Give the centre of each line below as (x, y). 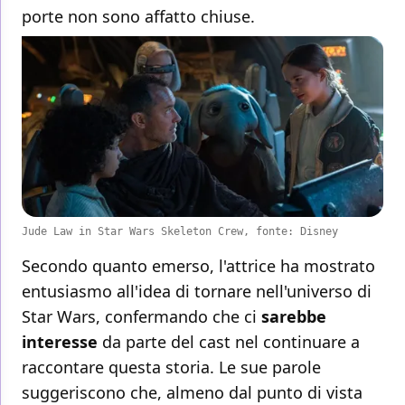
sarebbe (294, 317)
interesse (62, 342)
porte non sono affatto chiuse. (138, 17)
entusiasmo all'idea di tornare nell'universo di (197, 292)
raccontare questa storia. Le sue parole (171, 367)
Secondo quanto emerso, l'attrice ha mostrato (198, 266)
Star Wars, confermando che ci (141, 317)
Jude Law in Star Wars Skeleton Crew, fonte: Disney (180, 232)
